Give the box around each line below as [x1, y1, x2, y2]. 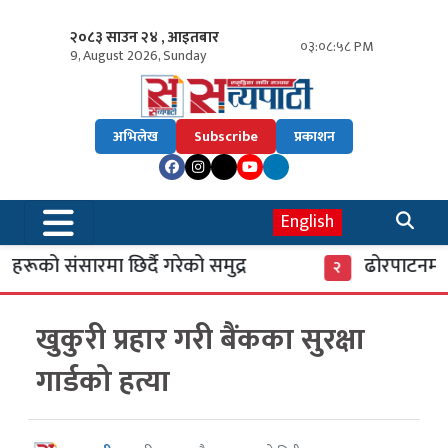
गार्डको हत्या [36, 357, 170, 408]
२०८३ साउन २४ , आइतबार [69, 25, 219, 50]
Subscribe [194, 125, 258, 149]
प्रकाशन [294, 125, 335, 149]
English [281, 207, 334, 238]
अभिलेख [113, 125, 158, 149]
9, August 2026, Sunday [69, 44, 206, 67]
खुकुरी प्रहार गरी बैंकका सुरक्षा [36, 315, 365, 366]
